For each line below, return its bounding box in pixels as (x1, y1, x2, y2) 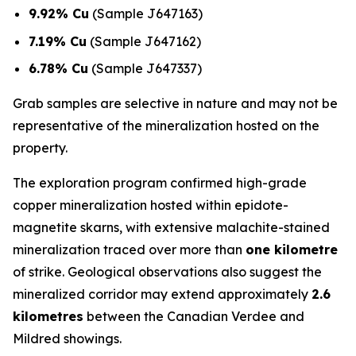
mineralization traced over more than (13, 242, 246, 258)
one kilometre (246, 242, 338, 258)
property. (13, 140, 68, 157)
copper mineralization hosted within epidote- (13, 197, 288, 214)
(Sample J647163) (89, 5, 203, 21)
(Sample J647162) (87, 33, 201, 49)
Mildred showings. (13, 331, 122, 347)
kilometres (13, 308, 83, 325)
